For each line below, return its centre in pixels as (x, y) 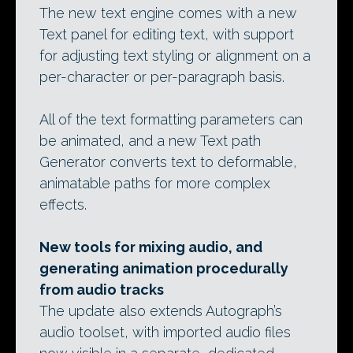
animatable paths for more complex (155, 183)
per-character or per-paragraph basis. (162, 77)
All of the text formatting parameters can (171, 119)
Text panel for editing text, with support (167, 34)
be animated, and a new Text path (150, 141)
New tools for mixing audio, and (151, 247)
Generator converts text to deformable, (168, 162)
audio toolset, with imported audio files (165, 332)
